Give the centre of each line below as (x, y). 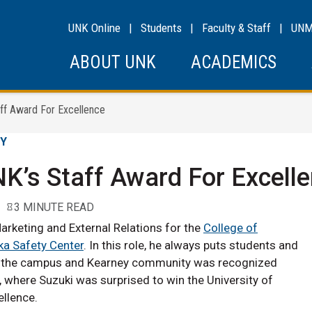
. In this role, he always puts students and (191, 245)
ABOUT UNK (113, 62)
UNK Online (94, 28)
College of (231, 228)
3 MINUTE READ (54, 207)
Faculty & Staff (236, 28)
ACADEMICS (234, 62)
